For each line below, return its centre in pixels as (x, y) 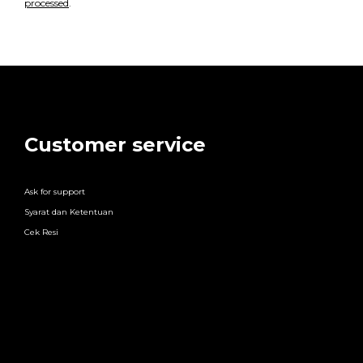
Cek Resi (41, 233)
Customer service (115, 145)
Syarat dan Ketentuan (69, 212)
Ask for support (55, 192)
